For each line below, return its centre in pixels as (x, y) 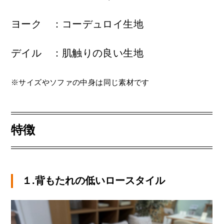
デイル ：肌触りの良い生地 (77, 53)
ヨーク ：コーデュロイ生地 (77, 24)
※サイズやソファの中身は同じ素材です (80, 82)
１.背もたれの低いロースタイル (93, 181)
